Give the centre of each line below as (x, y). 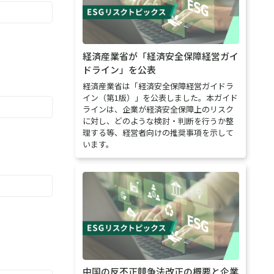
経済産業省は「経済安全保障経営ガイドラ (158, 86)
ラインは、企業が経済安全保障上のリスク (158, 109)
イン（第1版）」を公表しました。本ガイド (160, 98)
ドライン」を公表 (119, 69)
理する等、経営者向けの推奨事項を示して (158, 133)
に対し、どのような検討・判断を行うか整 (158, 121)
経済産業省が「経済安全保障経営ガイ (160, 56)
